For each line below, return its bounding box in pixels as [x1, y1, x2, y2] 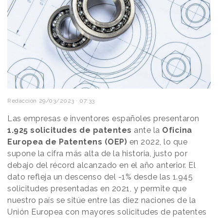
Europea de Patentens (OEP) [7, 137, 129, 146]
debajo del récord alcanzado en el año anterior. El [7, 160, 196, 170]
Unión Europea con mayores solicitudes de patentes [7, 207, 207, 217]
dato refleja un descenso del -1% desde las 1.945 [7, 172, 193, 182]
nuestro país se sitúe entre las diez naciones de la [7, 195, 196, 205]
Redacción [7, 97, 37, 104]
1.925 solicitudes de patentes [7, 125, 132, 135]
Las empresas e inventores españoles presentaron [7, 113, 200, 123]
